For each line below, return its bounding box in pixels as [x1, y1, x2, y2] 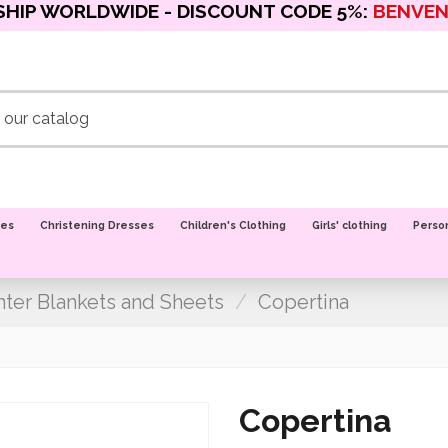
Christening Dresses [40, 218, 154, 231]
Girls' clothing [312, 218, 387, 231]
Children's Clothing [180, 218, 286, 231]
